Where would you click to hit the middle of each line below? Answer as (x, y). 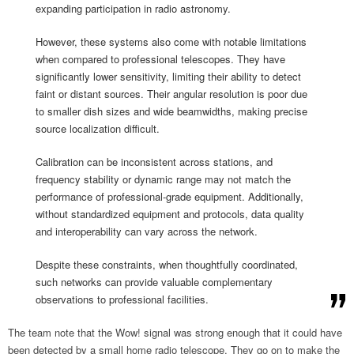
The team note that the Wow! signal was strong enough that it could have (175, 332)
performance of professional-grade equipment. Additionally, (169, 196)
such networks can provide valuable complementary (154, 281)
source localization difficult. (98, 128)
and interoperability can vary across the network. (147, 231)
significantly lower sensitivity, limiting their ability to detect (168, 76)
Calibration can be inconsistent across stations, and (154, 161)
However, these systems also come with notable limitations (171, 41)
